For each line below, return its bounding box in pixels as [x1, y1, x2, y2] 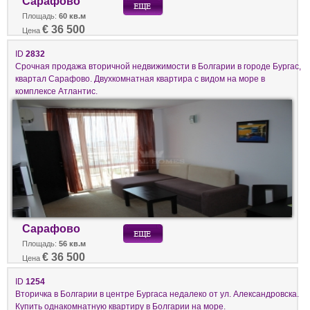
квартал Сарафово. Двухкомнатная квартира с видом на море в [15, 73, 265, 83]
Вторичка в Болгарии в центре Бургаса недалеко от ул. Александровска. [15, 289, 299, 298]
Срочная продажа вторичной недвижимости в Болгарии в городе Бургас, [15, 61, 301, 71]
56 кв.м [59, 239, 86, 248]
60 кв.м [59, 11, 86, 20]
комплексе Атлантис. [15, 86, 98, 95]
